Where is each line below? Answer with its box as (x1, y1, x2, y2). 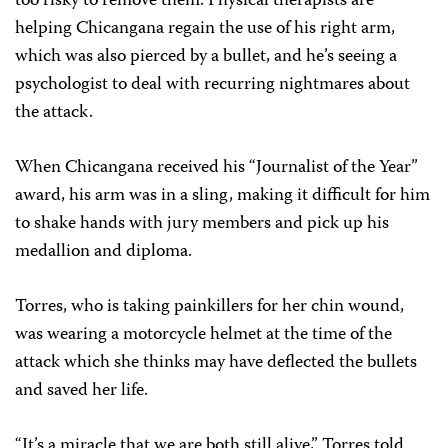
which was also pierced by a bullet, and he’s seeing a (15, 41, 397, 72)
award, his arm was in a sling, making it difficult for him (15, 180, 430, 211)
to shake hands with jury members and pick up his (15, 208, 389, 239)
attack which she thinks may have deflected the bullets (15, 347, 417, 378)
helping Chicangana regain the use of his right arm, (15, 13, 395, 44)
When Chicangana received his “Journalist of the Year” (15, 152, 418, 183)
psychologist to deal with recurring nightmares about (15, 69, 410, 100)
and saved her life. (15, 375, 152, 406)
